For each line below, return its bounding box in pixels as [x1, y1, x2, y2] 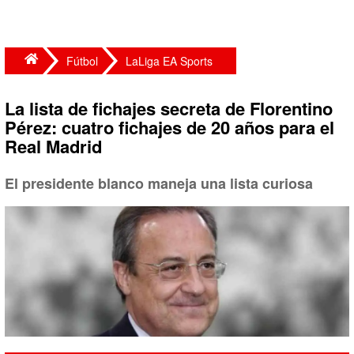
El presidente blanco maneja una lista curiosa [5, 173, 313, 194]
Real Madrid [5, 134, 102, 159]
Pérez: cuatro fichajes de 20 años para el [5, 115, 334, 140]
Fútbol [66, 53, 98, 69]
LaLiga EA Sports [126, 53, 213, 69]
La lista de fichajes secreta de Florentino [5, 96, 333, 121]
